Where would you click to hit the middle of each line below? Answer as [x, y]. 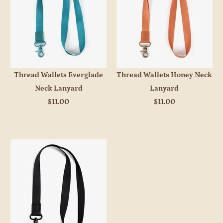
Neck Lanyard [58, 88]
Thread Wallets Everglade [59, 75]
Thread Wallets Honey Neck [165, 75]
